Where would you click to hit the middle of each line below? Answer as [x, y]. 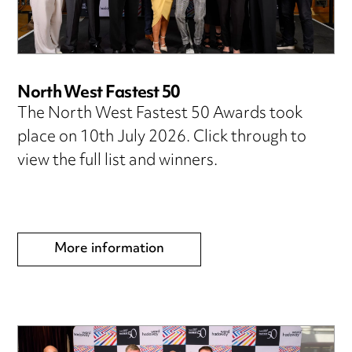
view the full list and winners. [118, 161]
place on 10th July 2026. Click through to [162, 137]
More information [110, 249]
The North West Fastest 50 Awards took [160, 114]
